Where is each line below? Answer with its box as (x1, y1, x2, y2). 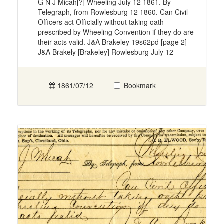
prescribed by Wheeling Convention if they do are (37, 27, 194, 37)
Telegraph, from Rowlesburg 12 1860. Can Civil (37, 7, 188, 17)
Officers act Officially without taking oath (37, 17, 164, 27)
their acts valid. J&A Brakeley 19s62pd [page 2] (37, 37, 187, 47)
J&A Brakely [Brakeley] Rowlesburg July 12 (37, 47, 173, 57)
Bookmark (124, 80, 156, 91)
